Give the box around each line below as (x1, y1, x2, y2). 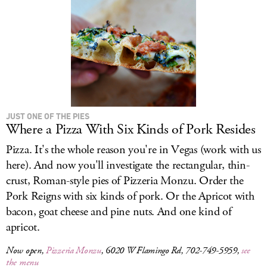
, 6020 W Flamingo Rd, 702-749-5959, (101, 244, 242, 257)
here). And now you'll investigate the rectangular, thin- (6, 157, 250, 173)
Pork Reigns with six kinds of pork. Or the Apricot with (6, 188, 254, 204)
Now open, (6, 244, 46, 257)
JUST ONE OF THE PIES (6, 111, 89, 121)
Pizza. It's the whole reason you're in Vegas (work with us (6, 142, 261, 158)
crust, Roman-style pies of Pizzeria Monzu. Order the (6, 173, 244, 189)
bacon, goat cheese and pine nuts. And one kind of (6, 204, 232, 220)
